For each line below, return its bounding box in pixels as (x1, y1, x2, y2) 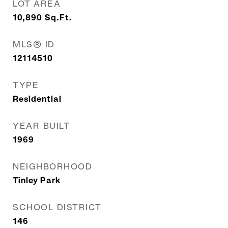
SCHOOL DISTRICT (13, 202, 102, 213)
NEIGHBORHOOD (13, 161, 92, 172)
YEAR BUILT (13, 120, 70, 131)
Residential (13, 94, 62, 104)
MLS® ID (13, 39, 55, 50)
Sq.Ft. (45, 12, 72, 23)
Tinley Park (13, 175, 61, 186)
